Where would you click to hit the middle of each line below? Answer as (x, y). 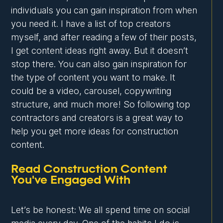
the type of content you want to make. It (93, 78)
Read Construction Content (89, 169)
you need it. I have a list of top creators (91, 24)
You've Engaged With (71, 180)
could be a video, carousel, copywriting (91, 91)
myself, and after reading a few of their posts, (104, 37)
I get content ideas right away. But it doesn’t (100, 51)
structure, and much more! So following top (101, 105)
